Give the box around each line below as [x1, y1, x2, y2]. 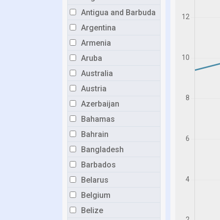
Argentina [81, 23, 116, 32]
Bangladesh [81, 145, 124, 154]
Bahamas [81, 114, 115, 124]
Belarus [81, 175, 109, 185]
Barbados [81, 160, 116, 169]
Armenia [81, 38, 111, 48]
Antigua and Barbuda [81, 8, 156, 17]
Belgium [81, 191, 110, 200]
